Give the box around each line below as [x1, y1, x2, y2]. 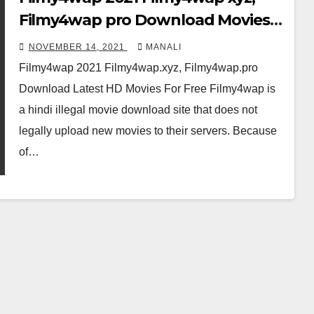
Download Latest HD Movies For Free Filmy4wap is [18, 82, 275, 95]
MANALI [145, 41, 182, 52]
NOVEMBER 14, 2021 [28, 41, 128, 52]
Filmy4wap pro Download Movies [18, 10, 270, 29]
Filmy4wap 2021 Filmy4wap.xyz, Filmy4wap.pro [18, 61, 258, 74]
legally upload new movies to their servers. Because [18, 124, 277, 137]
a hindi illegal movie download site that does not [18, 103, 257, 116]
